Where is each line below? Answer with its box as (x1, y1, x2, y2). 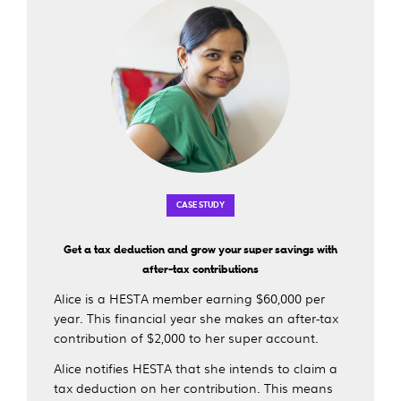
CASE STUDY (176, 200, 225, 210)
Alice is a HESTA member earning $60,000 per (54, 288, 325, 307)
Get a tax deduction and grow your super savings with (64, 242, 337, 256)
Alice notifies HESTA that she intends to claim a (54, 358, 337, 377)
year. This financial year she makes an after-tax (54, 308, 338, 327)
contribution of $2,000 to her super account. (54, 328, 319, 346)
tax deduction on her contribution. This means (54, 378, 333, 397)
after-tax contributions (142, 261, 259, 276)
